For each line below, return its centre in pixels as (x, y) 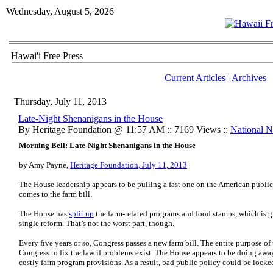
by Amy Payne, (44, 165)
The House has (44, 214)
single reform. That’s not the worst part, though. (97, 223)
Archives (249, 78)
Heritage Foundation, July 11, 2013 (129, 165)
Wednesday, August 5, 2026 (60, 11)
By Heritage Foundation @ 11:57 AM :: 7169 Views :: (124, 129)
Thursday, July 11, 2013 (60, 101)
